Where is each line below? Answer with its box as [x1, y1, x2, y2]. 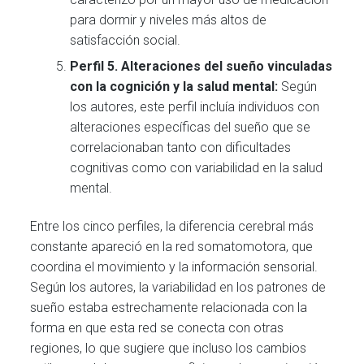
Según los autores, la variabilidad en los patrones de [30, 279, 327, 295]
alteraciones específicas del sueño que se [70, 119, 311, 135]
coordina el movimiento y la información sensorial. [30, 258, 318, 275]
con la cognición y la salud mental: [70, 78, 279, 94]
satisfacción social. [70, 32, 181, 49]
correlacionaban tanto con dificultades [70, 139, 292, 155]
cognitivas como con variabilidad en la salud [70, 159, 323, 175]
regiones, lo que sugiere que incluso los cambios [30, 340, 307, 356]
